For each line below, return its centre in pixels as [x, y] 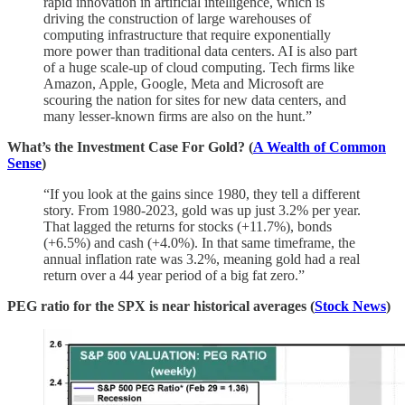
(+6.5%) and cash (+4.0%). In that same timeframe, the [199, 243]
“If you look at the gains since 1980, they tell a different [202, 194]
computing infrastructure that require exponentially [187, 35]
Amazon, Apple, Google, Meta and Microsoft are [184, 84]
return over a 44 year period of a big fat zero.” [174, 276]
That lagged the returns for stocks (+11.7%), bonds [188, 227]
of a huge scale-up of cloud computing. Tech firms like [199, 68]
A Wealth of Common [320, 147]
